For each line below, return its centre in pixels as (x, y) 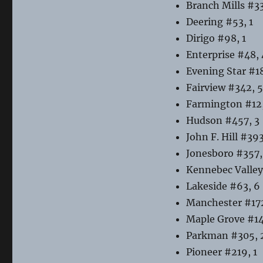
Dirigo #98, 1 (216, 38)
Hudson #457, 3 (222, 120)
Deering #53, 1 (219, 21)
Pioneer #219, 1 (221, 252)
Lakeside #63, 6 (223, 186)
